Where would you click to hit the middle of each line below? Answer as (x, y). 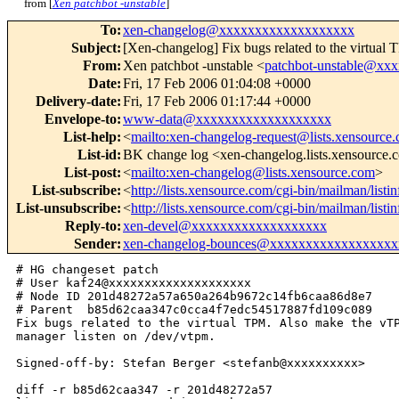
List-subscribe (74, 191)
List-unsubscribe (66, 208)
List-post (90, 173)
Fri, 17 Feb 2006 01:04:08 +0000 (217, 84)
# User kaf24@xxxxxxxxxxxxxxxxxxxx (134, 283)
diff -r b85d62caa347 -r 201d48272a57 (148, 390)
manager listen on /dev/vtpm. (116, 337)
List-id (97, 155)
